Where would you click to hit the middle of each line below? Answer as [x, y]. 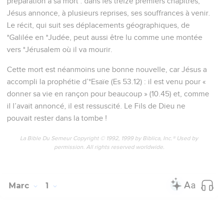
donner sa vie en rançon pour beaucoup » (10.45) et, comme [108, 94]
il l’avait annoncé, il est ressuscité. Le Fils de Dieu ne [96, 106]
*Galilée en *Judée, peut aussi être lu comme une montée [105, 37]
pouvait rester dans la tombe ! [57, 118]
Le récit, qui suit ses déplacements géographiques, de [98, 25]
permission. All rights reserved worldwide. [109, 147]
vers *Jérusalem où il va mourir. [60, 49]
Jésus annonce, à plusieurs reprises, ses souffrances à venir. [109, 13]
